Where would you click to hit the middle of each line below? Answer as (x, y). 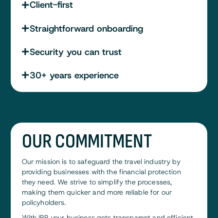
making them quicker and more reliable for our (97, 192)
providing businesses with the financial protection (101, 172)
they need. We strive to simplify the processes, (97, 182)
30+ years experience (74, 75)
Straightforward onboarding (88, 28)
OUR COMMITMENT (87, 142)
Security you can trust (75, 52)
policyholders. (45, 202)
